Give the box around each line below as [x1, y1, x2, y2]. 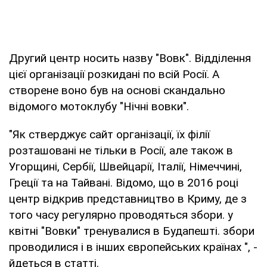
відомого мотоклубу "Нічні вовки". [9, 99, 189, 113]
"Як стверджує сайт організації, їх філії [9, 127, 210, 141]
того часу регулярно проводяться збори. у [9, 207, 233, 222]
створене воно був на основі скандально [9, 83, 225, 97]
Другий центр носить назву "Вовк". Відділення [9, 51, 251, 65]
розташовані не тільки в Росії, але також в [9, 143, 233, 157]
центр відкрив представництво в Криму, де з [9, 191, 247, 206]
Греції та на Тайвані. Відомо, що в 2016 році [9, 175, 238, 190]
